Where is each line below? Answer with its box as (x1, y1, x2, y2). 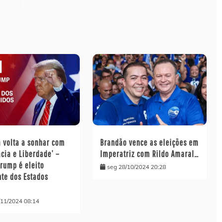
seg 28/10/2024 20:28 (107, 163, 166, 171)
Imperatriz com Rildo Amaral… (100, 149, 199, 160)
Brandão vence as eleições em (100, 137, 199, 148)
